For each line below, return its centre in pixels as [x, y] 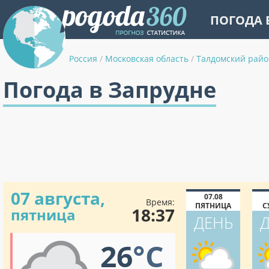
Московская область [147, 59]
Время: [160, 202]
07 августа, [58, 198]
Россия [83, 59]
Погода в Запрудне [110, 90]
